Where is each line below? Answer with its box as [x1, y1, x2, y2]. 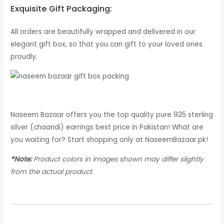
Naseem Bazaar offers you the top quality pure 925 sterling [10, 110, 213, 120]
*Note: [10, 154, 32, 164]
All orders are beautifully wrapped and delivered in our [10, 26, 196, 36]
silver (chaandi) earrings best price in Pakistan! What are [10, 122, 204, 132]
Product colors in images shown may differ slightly [31, 154, 204, 164]
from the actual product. [10, 167, 94, 177]
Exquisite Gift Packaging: [10, 2, 112, 14]
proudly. [10, 51, 38, 61]
